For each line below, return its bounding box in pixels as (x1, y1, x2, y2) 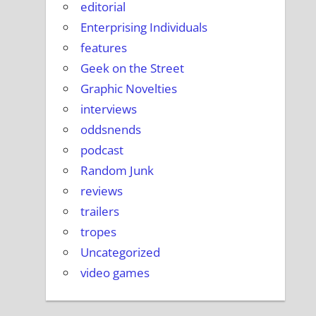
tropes (80, 223, 117, 240)
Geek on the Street (80, 59, 185, 76)
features (80, 39, 128, 56)
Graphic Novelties (80, 80, 178, 97)
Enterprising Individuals (80, 18, 208, 35)
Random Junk (80, 162, 154, 178)
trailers (80, 202, 120, 219)
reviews (80, 182, 123, 199)
